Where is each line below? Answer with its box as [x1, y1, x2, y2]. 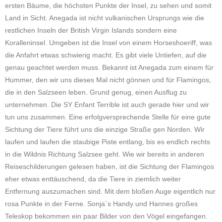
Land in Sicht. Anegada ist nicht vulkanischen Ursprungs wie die [5, 14, 204, 22]
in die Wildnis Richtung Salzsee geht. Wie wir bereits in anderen [5, 150, 204, 158]
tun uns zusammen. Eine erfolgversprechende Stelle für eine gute [5, 113, 211, 121]
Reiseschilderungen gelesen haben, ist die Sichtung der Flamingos [5, 163, 214, 170]
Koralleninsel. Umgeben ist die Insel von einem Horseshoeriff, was [5, 39, 212, 47]
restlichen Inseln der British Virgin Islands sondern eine [5, 26, 177, 34]
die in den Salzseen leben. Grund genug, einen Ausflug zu [5, 88, 187, 96]
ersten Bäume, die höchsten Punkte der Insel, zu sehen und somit [5, 1, 212, 9]
